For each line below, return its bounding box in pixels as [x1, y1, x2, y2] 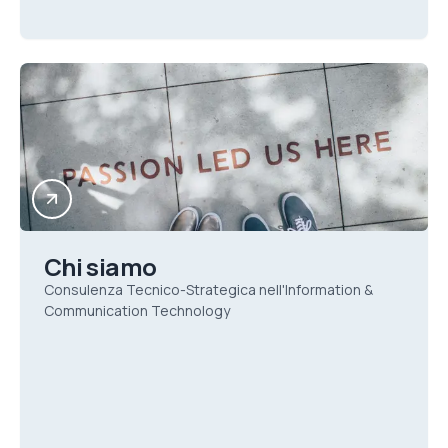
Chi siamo [44, 250, 157, 283]
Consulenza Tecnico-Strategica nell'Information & [44, 280, 373, 299]
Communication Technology [44, 301, 230, 320]
